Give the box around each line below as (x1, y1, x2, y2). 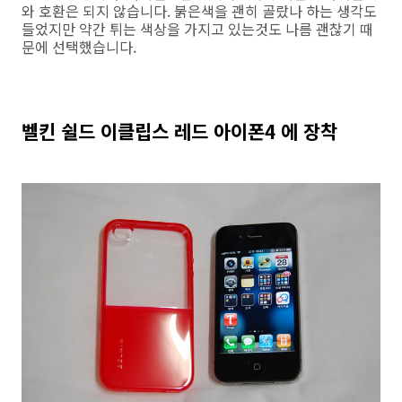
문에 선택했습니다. (22, 36, 136, 58)
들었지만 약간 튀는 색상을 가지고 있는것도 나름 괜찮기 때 (22, 18, 373, 40)
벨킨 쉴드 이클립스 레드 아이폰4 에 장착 (22, 118, 337, 145)
